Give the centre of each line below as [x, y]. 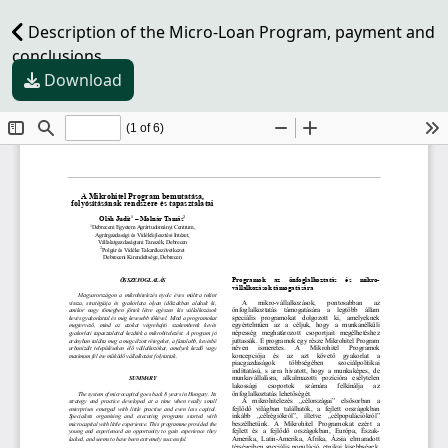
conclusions [57, 56]
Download [83, 80]
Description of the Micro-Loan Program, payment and [229, 32]
